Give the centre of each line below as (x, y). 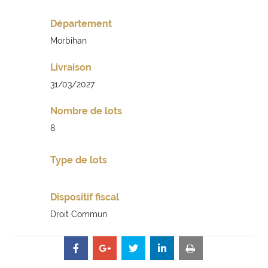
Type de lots (79, 160)
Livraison (71, 68)
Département (81, 24)
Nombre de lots (86, 111)
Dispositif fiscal (85, 197)
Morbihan (68, 41)
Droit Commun (79, 214)
